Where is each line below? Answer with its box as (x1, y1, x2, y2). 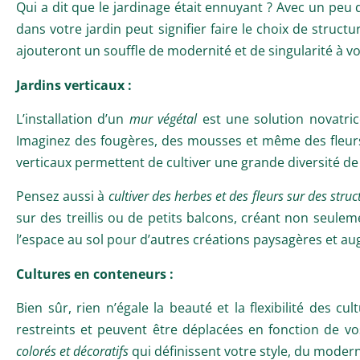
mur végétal (129, 109, 198, 128)
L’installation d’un (16, 109, 129, 128)
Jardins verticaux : (16, 76, 132, 94)
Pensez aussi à (16, 186, 108, 205)
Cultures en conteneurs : (16, 264, 174, 283)
